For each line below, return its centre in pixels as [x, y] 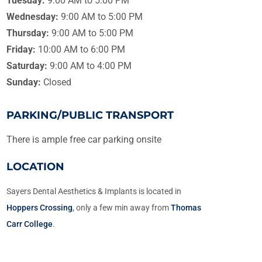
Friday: [21, 49]
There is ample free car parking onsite [84, 139]
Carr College [30, 224]
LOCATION [36, 166]
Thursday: [29, 33]
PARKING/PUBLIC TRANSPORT [90, 115]
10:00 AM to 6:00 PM [81, 49]
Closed [56, 82]
